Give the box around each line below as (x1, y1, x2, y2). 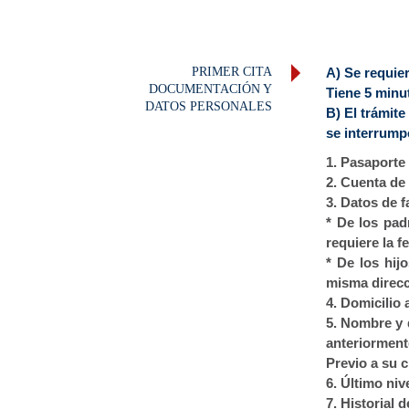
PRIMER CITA (192, 65, 273, 79)
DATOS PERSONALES (145, 100, 273, 113)
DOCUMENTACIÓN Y (149, 82, 273, 96)
